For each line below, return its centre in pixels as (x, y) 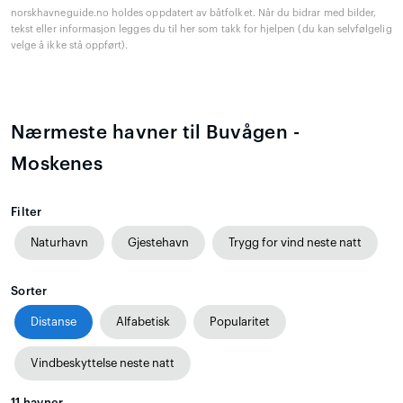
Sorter (29, 291)
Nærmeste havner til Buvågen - (156, 132)
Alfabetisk (143, 321)
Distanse (54, 321)
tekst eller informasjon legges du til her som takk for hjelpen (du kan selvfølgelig (201, 29)
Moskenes (57, 164)
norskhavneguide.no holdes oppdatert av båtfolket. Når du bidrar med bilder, (194, 13)
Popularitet (240, 321)
